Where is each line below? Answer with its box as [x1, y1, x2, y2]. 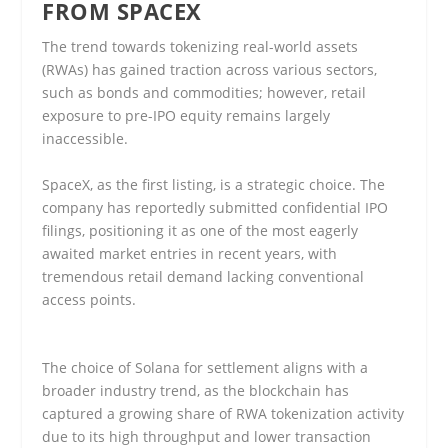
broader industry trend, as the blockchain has [42, 381, 350, 401]
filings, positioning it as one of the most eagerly [42, 220, 359, 240]
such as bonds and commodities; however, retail [42, 83, 367, 103]
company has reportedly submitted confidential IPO [42, 197, 389, 217]
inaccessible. [42, 129, 129, 149]
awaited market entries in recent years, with [42, 243, 338, 263]
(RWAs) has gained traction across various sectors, [42, 60, 378, 80]
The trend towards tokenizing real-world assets [42, 37, 359, 57]
